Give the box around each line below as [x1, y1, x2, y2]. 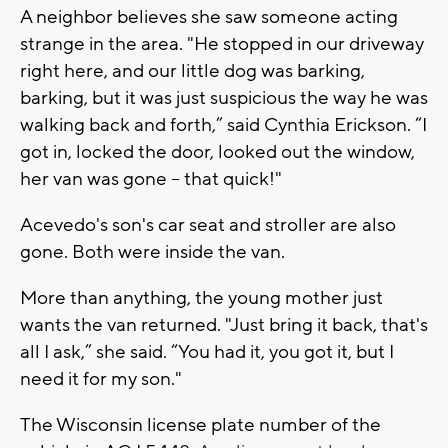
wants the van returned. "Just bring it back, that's [20, 312, 428, 337]
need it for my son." [20, 366, 182, 391]
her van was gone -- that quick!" [20, 166, 282, 191]
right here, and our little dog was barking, [20, 58, 365, 83]
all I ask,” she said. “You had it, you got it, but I [20, 339, 394, 364]
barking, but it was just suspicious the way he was [20, 85, 428, 110]
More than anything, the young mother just [20, 285, 383, 310]
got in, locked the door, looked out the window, [20, 139, 415, 164]
